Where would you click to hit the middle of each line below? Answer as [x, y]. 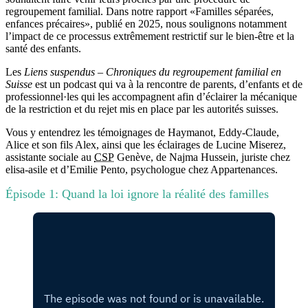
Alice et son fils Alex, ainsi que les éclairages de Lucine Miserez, [146, 144]
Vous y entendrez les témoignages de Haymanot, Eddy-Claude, [142, 132]
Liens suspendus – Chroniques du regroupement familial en [153, 71]
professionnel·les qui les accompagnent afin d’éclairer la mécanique [151, 96]
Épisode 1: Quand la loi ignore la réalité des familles [137, 194]
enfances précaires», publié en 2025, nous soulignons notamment [146, 23]
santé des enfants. [43, 48]
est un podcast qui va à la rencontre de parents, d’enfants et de [167, 84]
